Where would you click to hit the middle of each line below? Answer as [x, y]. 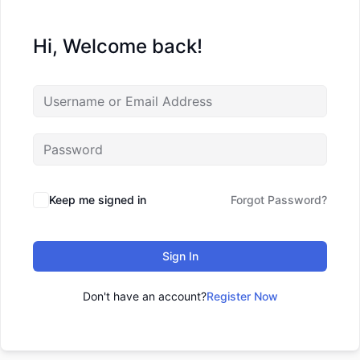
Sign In [180, 256]
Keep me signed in [98, 200]
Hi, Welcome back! [118, 46]
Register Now [242, 296]
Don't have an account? [144, 296]
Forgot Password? [279, 200]
